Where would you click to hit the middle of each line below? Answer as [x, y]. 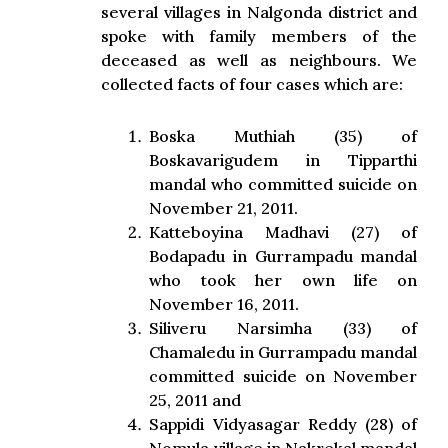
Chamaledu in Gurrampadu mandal [283, 352]
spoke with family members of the [259, 36]
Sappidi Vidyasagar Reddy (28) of [283, 424]
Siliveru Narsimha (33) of [283, 328]
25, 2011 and [195, 400]
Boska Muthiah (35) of [283, 136]
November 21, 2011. [224, 208]
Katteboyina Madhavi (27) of [283, 232]
